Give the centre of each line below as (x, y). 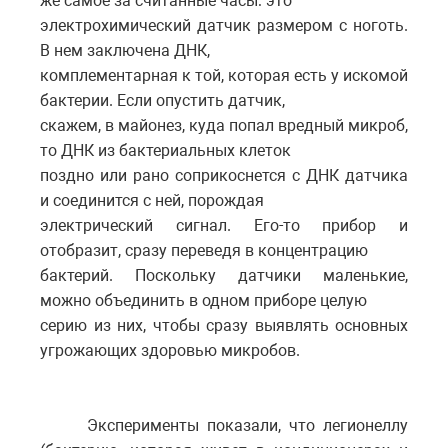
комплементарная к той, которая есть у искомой (224, 75)
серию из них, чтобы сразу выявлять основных (224, 325)
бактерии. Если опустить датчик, (162, 100)
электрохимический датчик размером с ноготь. (224, 25)
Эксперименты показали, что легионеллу (247, 425)
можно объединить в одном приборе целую (203, 300)
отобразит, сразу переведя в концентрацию (204, 250)
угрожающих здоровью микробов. (170, 350)
